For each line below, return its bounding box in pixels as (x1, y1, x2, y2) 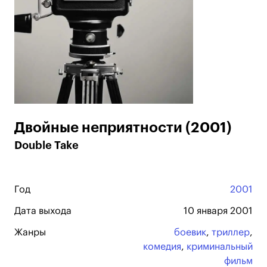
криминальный (187, 242, 253, 252)
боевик (174, 228, 206, 237)
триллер (212, 228, 250, 237)
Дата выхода (14, 206, 72, 216)
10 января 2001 (184, 206, 253, 216)
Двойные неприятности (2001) (14, 120, 232, 135)
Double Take (14, 140, 79, 151)
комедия (143, 242, 181, 252)
